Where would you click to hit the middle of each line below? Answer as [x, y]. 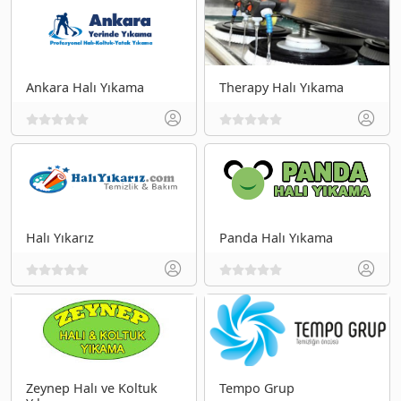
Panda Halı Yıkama [276, 237]
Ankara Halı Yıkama [85, 87]
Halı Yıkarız [60, 237]
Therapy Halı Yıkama [282, 87]
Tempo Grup [257, 388]
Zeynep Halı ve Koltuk [92, 388]
